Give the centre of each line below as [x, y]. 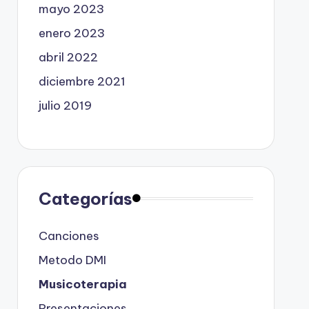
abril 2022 [68, 57]
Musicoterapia [82, 284]
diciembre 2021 [82, 81]
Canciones [69, 236]
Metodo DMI [72, 260]
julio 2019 [65, 105]
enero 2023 [71, 33]
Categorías [85, 198]
